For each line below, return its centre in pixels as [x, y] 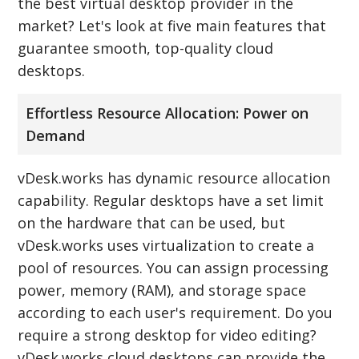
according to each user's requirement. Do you [175, 312]
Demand [56, 135]
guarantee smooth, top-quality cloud [146, 48]
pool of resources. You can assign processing [173, 267]
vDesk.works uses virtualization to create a [166, 245]
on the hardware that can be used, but [152, 222]
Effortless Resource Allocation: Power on [167, 113]
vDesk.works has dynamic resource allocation [174, 177]
